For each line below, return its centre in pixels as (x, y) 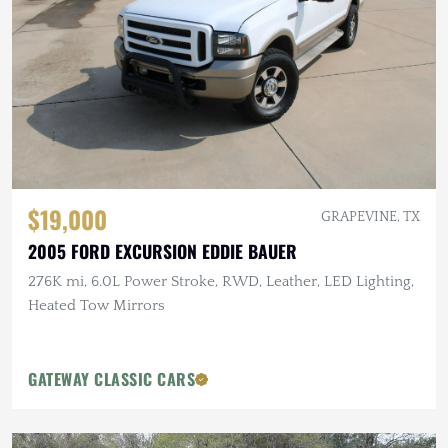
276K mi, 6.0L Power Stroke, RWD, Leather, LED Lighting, (221, 282)
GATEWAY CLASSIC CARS (111, 379)
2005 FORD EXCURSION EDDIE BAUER (162, 251)
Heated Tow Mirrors (96, 306)
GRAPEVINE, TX (370, 217)
